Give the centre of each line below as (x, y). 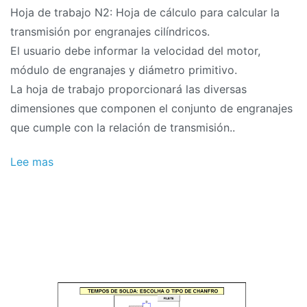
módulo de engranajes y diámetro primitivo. (124, 70)
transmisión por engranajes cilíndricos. (110, 31)
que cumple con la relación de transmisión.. (123, 127)
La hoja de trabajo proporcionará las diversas (128, 89)
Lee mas (32, 162)
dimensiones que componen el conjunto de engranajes (151, 108)
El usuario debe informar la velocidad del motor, (135, 50)
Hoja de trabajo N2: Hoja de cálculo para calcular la (145, 12)
